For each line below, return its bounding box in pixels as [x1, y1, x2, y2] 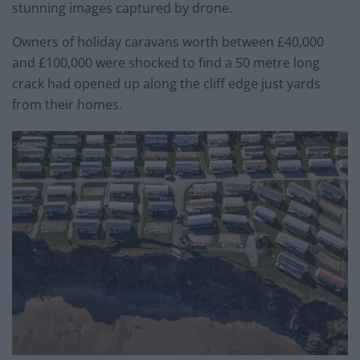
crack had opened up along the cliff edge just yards [12, 75, 321, 93]
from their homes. [12, 96, 122, 114]
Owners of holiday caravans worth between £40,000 [12, 33, 324, 51]
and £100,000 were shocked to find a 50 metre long [12, 54, 320, 72]
